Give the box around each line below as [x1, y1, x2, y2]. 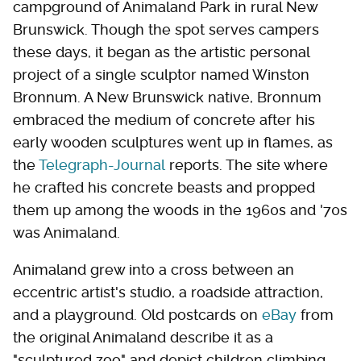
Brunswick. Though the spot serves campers [13, 20, 319, 38]
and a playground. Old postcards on [13, 305, 262, 323]
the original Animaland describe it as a [13, 328, 273, 346]
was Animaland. [13, 223, 120, 241]
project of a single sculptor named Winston [13, 65, 309, 83]
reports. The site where [165, 156, 328, 173]
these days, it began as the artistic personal [13, 43, 309, 60]
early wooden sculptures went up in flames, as [13, 133, 333, 151]
